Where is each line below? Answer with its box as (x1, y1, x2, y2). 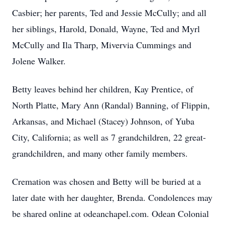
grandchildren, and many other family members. (12, 147, 188, 159)
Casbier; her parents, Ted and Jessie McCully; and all (12, 7, 206, 19)
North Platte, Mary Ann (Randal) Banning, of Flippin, (12, 99, 210, 111)
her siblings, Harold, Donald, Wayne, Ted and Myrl (12, 23, 200, 35)
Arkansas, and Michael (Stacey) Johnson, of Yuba (12, 115, 194, 127)
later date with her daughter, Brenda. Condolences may (12, 191, 212, 203)
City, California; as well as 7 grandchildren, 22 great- (12, 131, 206, 143)
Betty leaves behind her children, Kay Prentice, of (12, 83, 193, 95)
